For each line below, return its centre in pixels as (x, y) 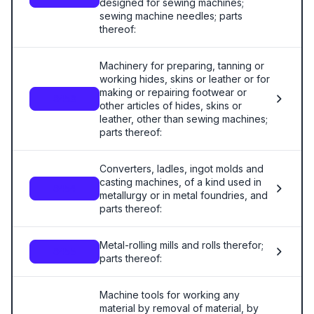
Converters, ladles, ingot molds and (182, 169)
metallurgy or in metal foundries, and (184, 195)
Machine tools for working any (170, 295)
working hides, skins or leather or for (185, 79)
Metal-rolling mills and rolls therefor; (182, 245)
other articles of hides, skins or (171, 105)
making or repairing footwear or (173, 92)
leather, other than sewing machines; (184, 119)
